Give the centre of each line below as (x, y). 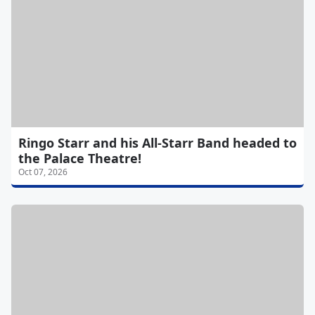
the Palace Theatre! (80, 159)
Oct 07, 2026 (43, 172)
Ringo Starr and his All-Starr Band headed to (157, 143)
